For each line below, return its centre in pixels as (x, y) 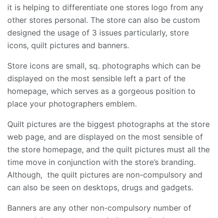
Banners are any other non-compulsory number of (99, 208)
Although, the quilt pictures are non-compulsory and (105, 175)
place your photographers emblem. (72, 104)
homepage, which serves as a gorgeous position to (101, 91)
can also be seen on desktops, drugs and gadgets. (100, 188)
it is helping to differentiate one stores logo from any (105, 8)
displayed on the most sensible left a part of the (96, 79)
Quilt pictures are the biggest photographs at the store (109, 124)
